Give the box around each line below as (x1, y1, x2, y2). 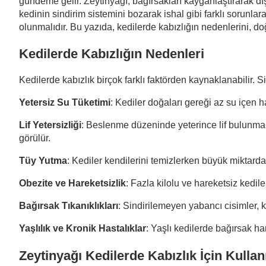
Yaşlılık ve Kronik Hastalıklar (19, 223, 146, 234)
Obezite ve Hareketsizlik (19, 178, 126, 189)
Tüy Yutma (19, 156, 67, 166)
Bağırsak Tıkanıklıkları (19, 201, 118, 211)
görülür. (19, 133, 50, 144)
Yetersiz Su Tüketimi (19, 97, 110, 108)
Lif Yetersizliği (19, 120, 81, 131)
